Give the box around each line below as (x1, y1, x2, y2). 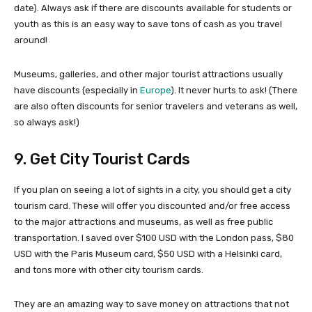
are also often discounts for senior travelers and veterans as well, (14, 101, 297, 112)
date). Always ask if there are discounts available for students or (14, 3, 292, 14)
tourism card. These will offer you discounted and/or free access (14, 201, 290, 212)
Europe (140, 85, 171, 96)
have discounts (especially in (14, 85, 140, 96)
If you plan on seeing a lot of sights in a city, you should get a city (14, 185, 291, 196)
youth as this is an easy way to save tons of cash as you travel (14, 19, 282, 30)
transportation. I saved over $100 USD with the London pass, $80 (14, 233, 294, 244)
